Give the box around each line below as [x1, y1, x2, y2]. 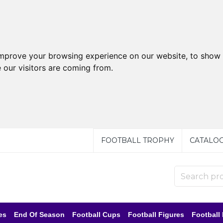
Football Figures [128, 210, 184, 219]
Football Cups [72, 210, 120, 219]
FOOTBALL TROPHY [101, 136, 174, 145]
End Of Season [14, 210, 65, 219]
